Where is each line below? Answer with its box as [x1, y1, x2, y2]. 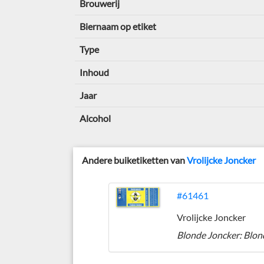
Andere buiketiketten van [82, 154, 187, 166]
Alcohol [79, 113, 111, 124]
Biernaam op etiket [79, 21, 156, 32]
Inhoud [79, 67, 109, 78]
